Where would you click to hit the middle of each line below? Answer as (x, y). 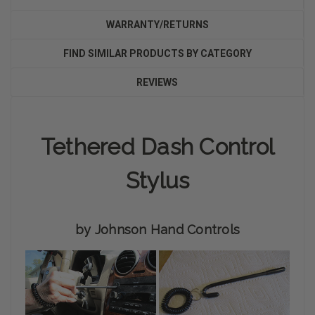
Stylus (157, 180)
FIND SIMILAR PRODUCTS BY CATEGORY (157, 53)
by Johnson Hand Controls (157, 229)
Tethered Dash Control (157, 146)
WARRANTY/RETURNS (157, 24)
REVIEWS (157, 82)
